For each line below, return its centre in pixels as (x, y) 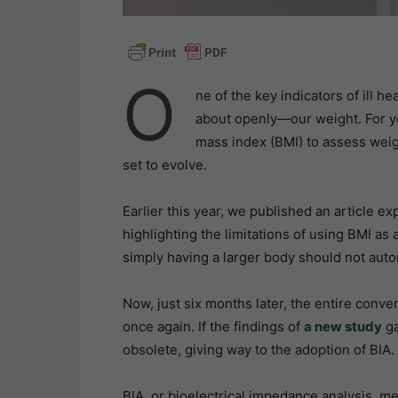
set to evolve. (165, 165)
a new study (343, 327)
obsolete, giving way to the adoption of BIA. (259, 350)
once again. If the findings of (213, 327)
